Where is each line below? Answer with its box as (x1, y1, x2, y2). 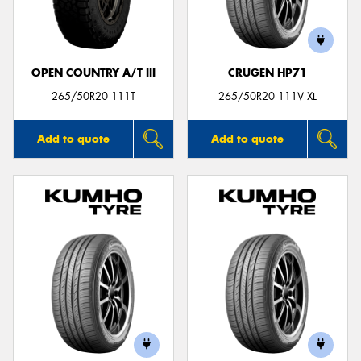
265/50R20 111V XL (218, 89, 317, 103)
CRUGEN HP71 (228, 66, 307, 80)
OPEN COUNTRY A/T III (31, 66, 156, 80)
